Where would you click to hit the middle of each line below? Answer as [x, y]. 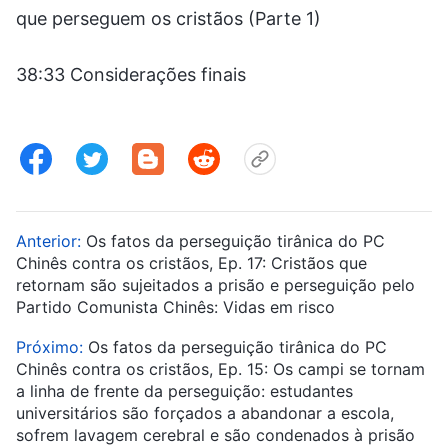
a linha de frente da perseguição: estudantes [184, 390]
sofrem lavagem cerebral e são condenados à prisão [215, 434]
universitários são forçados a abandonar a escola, [205, 412]
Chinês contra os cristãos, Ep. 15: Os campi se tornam [220, 368]
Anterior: [51, 240]
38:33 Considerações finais [131, 74]
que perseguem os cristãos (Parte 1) [168, 18]
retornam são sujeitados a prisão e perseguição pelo [215, 284]
